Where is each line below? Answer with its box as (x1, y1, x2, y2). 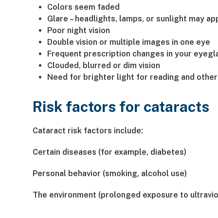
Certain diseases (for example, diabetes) (33, 147, 187, 157)
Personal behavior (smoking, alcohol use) (33, 168, 187, 178)
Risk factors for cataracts (33, 97, 210, 115)
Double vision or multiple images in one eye (47, 37, 211, 47)
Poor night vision (47, 25, 110, 35)
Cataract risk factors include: (33, 126, 144, 135)
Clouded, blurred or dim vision (47, 60, 161, 70)
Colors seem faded (47, 2, 120, 12)
